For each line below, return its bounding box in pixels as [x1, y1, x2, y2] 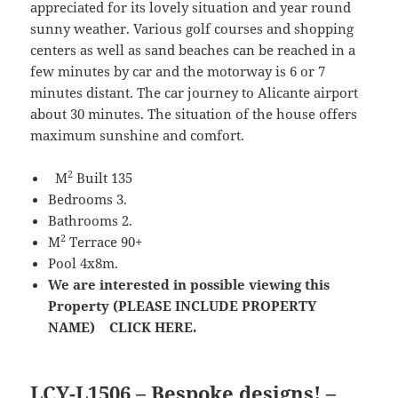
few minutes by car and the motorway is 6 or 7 [30, 62, 326, 81]
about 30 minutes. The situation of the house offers [30, 105, 358, 123]
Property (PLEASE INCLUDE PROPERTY [48, 297, 317, 315]
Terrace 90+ [66, 233, 143, 251]
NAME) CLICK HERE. [48, 318, 197, 337]
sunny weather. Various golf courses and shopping [30, 20, 354, 38]
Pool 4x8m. [48, 254, 119, 273]
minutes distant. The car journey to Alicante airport [30, 84, 359, 102]
